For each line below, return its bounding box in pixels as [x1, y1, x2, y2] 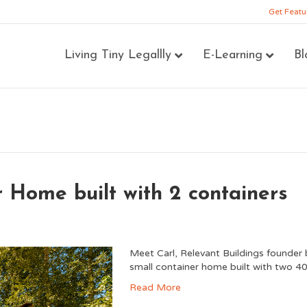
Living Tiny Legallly [64, 49, 172, 62]
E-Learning [203, 49, 263, 62]
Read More [130, 282, 182, 293]
